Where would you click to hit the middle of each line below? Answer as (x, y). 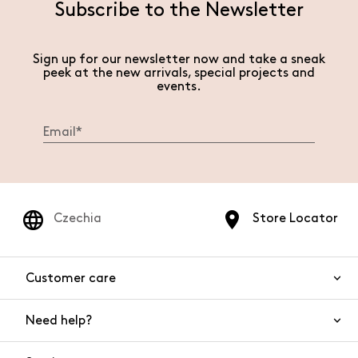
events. (179, 87)
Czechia (78, 219)
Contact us (179, 326)
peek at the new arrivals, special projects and (179, 73)
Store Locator (295, 219)
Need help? (59, 320)
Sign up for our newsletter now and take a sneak (179, 60)
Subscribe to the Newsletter (179, 10)
